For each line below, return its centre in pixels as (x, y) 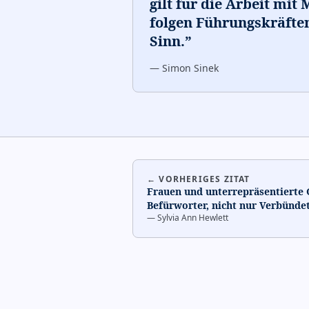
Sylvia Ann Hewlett (193, 218)
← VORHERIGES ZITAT (199, 179)
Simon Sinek (190, 68)
